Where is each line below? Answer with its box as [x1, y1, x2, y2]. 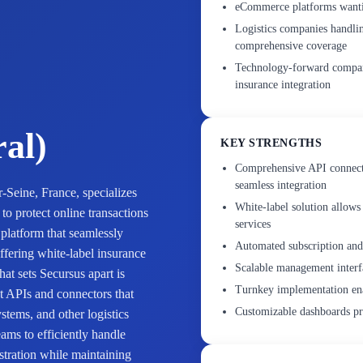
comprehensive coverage [235, 40, 347, 52]
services [235, 218, 271, 230]
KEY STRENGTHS [220, 137, 322, 149]
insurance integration [235, 79, 331, 91]
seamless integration [235, 179, 327, 191]
